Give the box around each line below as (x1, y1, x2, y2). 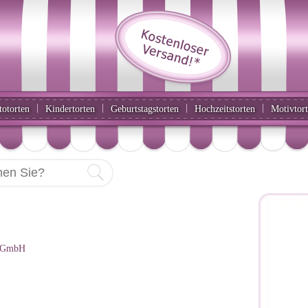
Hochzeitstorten (195, 103, 255, 114)
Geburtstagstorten (111, 103, 179, 114)
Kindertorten (45, 103, 95, 114)
